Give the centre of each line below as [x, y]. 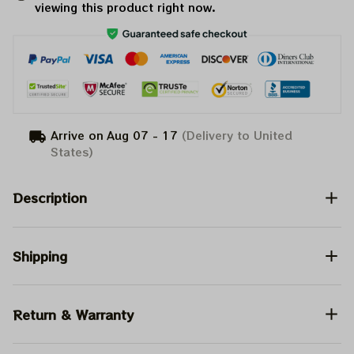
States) [72, 151]
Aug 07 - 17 [143, 135]
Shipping [40, 256]
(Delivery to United [235, 135]
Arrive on [77, 135]
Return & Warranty [73, 314]
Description [50, 198]
